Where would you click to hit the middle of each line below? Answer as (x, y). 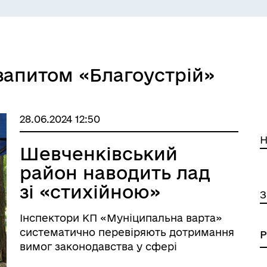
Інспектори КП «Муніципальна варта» (121, 218)
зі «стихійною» (90, 192)
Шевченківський (99, 153)
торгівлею (68, 211)
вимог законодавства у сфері (99, 246)
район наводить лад (115, 173)
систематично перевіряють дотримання (127, 232)
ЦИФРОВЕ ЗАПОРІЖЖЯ (198, 111)
